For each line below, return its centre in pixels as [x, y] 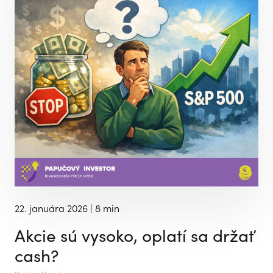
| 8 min [104, 208]
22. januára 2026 [51, 208]
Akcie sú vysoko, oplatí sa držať [134, 235]
